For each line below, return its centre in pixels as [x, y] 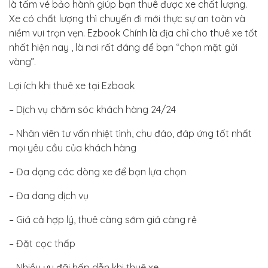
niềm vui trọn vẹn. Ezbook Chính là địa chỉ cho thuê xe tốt [133, 33]
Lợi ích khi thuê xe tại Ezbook [72, 85]
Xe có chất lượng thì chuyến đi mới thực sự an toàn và [127, 18]
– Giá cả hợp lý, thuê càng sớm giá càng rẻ [103, 219]
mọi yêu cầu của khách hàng [73, 147]
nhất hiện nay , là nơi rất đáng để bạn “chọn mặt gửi [123, 47]
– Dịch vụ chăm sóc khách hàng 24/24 [92, 109]
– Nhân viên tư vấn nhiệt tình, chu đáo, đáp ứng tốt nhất [130, 133]
